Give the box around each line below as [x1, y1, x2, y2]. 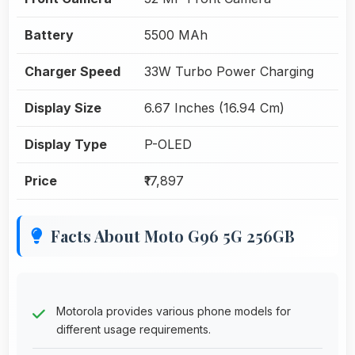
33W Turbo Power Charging [144, 63, 314, 79]
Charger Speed [25, 63, 120, 79]
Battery [25, 26, 74, 43]
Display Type [25, 136, 107, 152]
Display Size [25, 99, 101, 116]
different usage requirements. [56, 322, 211, 336]
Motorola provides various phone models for [56, 303, 291, 318]
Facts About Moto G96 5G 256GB [51, 224, 295, 246]
